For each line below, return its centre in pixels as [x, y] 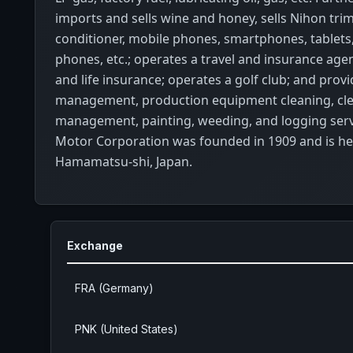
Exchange [95, 246]
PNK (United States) [126, 329]
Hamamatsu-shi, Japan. [124, 162]
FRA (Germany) [114, 288]
